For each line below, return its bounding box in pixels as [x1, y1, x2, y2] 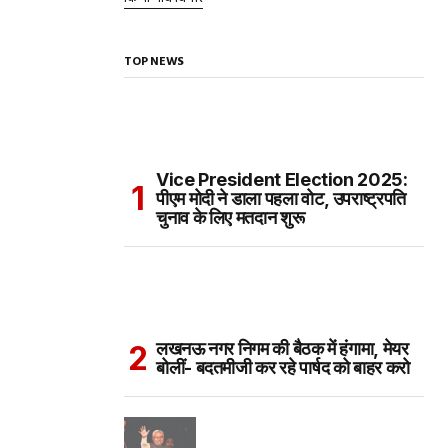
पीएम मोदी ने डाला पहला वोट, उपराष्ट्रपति [156, 188, 406, 209]
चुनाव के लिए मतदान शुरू [156, 207, 305, 228]
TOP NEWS [124, 52, 185, 72]
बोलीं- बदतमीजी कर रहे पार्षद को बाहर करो [156, 357, 410, 378]
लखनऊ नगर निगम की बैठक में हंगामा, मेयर [156, 338, 409, 359]
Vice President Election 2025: [156, 169, 408, 190]
